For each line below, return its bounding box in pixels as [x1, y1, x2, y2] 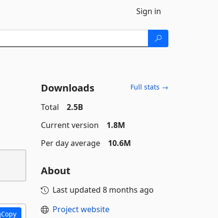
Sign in [136, 6, 161, 17]
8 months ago [102, 184, 154, 195]
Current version [40, 120, 99, 130]
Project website [52, 204, 109, 215]
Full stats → [130, 82, 168, 91]
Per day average [40, 138, 100, 148]
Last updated [52, 184, 103, 195]
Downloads [40, 81, 94, 94]
